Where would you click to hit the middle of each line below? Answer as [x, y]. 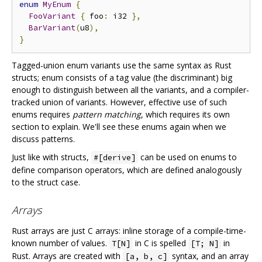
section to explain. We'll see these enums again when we [119, 127]
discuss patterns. [43, 139]
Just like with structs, [51, 157]
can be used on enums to [187, 157]
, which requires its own [185, 115]
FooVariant [52, 16]
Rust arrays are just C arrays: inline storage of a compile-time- [129, 230]
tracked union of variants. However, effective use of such [119, 102]
